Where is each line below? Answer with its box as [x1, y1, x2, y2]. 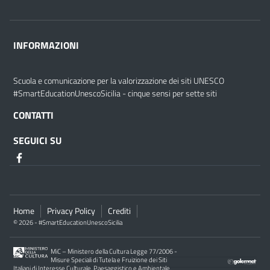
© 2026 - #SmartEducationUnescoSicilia [13, 217, 122, 227]
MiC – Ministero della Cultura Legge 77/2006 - [51, 246, 178, 256]
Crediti [108, 204, 131, 218]
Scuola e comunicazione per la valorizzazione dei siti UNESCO [13, 74, 224, 87]
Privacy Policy [47, 204, 95, 218]
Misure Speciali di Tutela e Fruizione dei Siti [51, 254, 168, 265]
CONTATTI [13, 108, 54, 122]
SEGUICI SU [13, 133, 61, 148]
